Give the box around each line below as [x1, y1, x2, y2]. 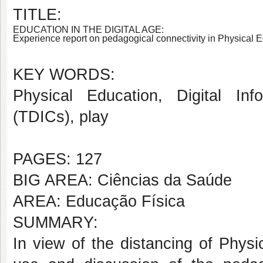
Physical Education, [13, 87, 177, 104]
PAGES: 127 [13, 150, 102, 168]
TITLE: [13, 6, 62, 23]
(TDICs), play [13, 108, 109, 126]
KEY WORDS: [13, 66, 115, 83]
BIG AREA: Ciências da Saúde [13, 171, 232, 189]
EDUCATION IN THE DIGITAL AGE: [13, 25, 164, 35]
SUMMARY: [13, 214, 98, 231]
